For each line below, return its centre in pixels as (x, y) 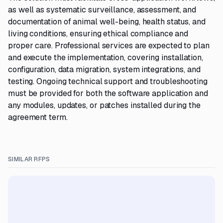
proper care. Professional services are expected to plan (109, 46)
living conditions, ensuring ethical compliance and (98, 34)
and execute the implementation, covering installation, (106, 57)
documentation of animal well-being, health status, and (107, 22)
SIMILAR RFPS (29, 159)
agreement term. (38, 117)
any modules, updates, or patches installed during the (104, 105)
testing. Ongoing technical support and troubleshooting (108, 81)
